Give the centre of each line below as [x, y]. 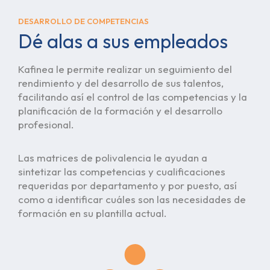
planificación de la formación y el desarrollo [120, 111]
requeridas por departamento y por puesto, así [127, 186]
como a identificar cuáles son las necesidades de [132, 199]
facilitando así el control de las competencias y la [133, 97]
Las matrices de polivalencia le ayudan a [113, 158]
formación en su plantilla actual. [93, 213]
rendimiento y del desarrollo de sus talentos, [121, 83]
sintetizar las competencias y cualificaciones [122, 172]
